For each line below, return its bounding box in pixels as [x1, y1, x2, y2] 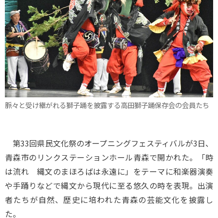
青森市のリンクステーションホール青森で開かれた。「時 [5, 151, 213, 163]
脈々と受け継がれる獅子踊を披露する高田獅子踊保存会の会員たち [5, 99, 209, 110]
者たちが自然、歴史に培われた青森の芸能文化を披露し [5, 194, 213, 205]
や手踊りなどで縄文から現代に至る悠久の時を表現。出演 [5, 180, 213, 191]
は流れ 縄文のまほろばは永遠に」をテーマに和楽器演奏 [5, 165, 213, 177]
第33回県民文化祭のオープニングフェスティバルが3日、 [5, 137, 213, 149]
